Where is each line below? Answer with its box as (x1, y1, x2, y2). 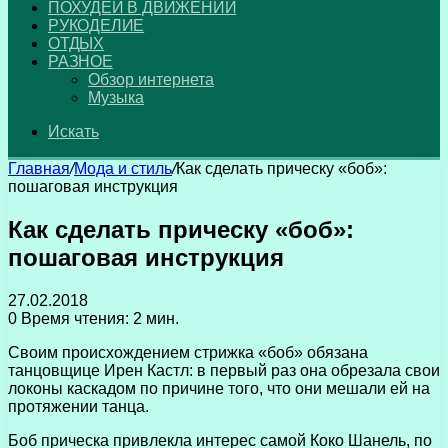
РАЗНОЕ (48, 53, 113, 70)
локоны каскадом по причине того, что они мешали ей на (8, 379, 430, 397)
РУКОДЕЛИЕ (48, 17, 145, 34)
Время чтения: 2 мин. (17, 309, 179, 327)
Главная (8, 160, 70, 177)
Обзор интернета (88, 71, 214, 88)
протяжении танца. (8, 397, 149, 415)
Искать (48, 123, 99, 140)
